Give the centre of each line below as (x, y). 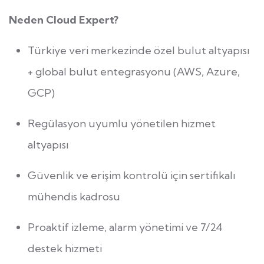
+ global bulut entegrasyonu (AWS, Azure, (134, 72)
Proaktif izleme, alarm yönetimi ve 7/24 (125, 227)
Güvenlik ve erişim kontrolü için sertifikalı (132, 176)
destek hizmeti (65, 249)
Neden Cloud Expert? (64, 20)
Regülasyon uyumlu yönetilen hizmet (122, 124)
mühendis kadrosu (74, 197)
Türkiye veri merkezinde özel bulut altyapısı (139, 51)
